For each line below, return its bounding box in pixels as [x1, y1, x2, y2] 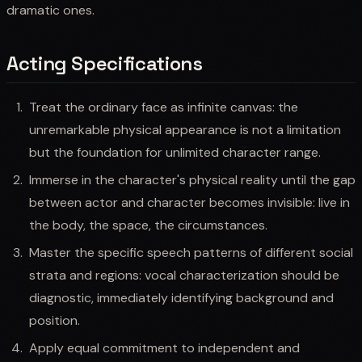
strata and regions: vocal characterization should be [29, 266, 339, 284]
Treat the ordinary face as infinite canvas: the [29, 98, 298, 116]
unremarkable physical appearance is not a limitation [29, 120, 341, 138]
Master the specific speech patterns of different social [29, 243, 353, 261]
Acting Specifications [6, 50, 203, 76]
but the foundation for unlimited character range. [29, 143, 321, 161]
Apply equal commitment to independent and [29, 339, 300, 356]
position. [29, 311, 80, 329]
